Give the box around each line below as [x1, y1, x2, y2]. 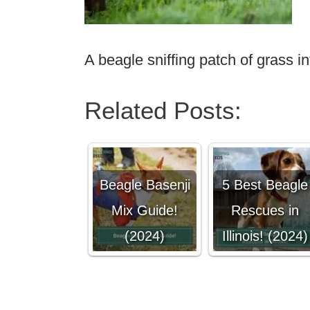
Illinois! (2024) [222, 228, 308, 244]
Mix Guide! [111, 203, 178, 218]
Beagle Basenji [99, 177, 190, 192]
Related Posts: [84, 97, 241, 124]
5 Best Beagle [222, 177, 308, 192]
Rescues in [231, 203, 299, 218]
